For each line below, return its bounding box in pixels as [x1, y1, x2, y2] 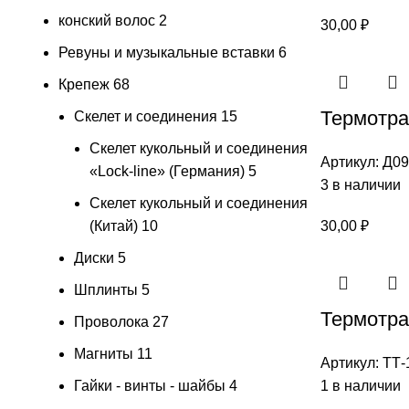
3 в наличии [320, 176, 401, 193]
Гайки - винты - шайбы [74, 377, 225, 393]
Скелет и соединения [74, 108, 217, 124]
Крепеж [58, 76, 110, 92]
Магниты [74, 345, 133, 362]
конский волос [58, 12, 155, 28]
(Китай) [89, 217, 138, 234]
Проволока [74, 313, 149, 330]
